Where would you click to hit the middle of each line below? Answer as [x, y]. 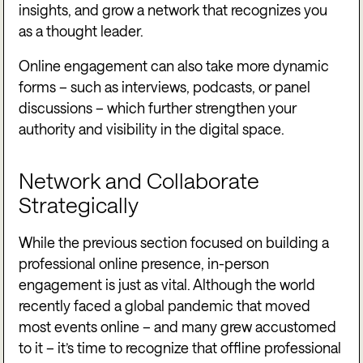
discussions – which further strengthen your [158, 108]
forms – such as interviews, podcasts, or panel [165, 87]
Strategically [79, 205]
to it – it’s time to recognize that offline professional [180, 347]
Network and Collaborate [139, 181]
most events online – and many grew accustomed [178, 326]
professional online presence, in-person [144, 263]
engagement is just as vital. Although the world [167, 284]
